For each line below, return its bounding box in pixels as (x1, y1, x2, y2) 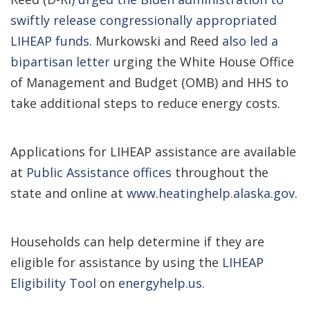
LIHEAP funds (10, 33, 89, 49)
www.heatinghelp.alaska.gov (127, 185, 295, 201)
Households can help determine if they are (10, 233, 264, 250)
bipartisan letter (10, 53, 110, 70)
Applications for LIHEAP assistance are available (10, 143, 296, 160)
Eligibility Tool (10, 275, 96, 291)
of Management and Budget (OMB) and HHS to (10, 74, 289, 91)
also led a (222, 33, 278, 49)
